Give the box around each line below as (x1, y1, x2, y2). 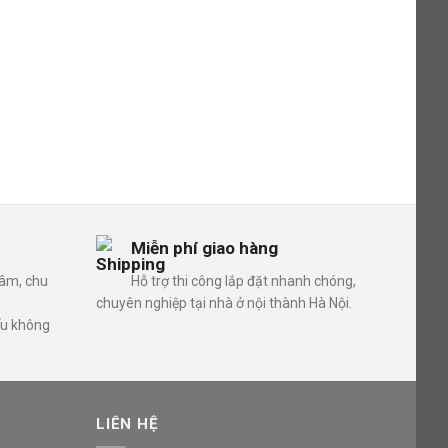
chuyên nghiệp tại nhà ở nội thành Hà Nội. (96, 295, 352, 312)
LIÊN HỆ (96, 415, 159, 434)
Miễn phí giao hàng (131, 237, 279, 258)
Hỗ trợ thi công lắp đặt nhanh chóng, (131, 273, 357, 290)
